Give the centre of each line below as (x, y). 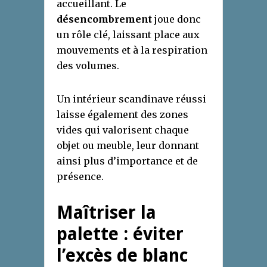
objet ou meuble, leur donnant (128, 145)
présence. (80, 176)
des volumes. (88, 65)
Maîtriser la (106, 212)
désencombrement (104, 19)
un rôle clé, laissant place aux (128, 34)
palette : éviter (120, 234)
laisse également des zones (122, 114)
